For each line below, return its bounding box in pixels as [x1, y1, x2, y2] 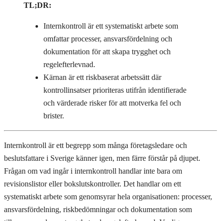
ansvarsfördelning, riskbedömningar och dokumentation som [4, 205, 192, 214]
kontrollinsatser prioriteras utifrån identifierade [43, 86, 186, 95]
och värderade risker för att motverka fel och [43, 99, 181, 108]
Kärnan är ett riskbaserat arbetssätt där [43, 73, 161, 82]
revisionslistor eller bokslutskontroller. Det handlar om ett [4, 180, 181, 188]
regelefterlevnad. [43, 60, 95, 69]
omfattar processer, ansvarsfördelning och [43, 35, 172, 43]
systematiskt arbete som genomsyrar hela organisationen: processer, [4, 192, 212, 201]
